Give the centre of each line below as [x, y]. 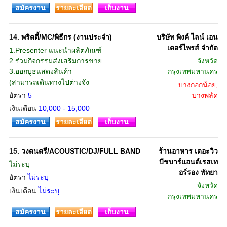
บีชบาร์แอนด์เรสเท [188, 162]
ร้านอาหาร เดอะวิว [188, 151]
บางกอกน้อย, [198, 85]
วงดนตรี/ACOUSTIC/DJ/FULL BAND [81, 151]
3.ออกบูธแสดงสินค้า [40, 71]
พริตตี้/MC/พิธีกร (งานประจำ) [66, 37]
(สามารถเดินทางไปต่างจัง [49, 82]
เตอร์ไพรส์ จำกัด [192, 48]
